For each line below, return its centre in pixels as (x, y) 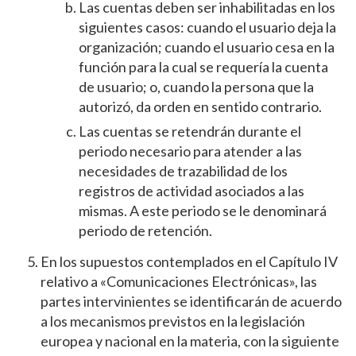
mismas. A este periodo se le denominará (202, 211)
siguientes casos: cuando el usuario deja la (207, 27)
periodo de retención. (145, 231)
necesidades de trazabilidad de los (183, 171)
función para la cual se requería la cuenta (203, 67)
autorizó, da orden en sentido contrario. (200, 107)
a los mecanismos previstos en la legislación (172, 321)
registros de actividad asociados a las (191, 191)
